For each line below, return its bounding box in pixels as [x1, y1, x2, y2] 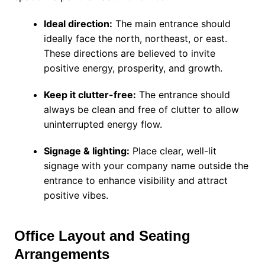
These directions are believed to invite [43, 47, 215, 60]
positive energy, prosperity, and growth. [43, 62, 222, 75]
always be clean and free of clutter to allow [43, 104, 239, 116]
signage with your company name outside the [43, 160, 248, 172]
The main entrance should [112, 18, 231, 30]
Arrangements [14, 246, 109, 263]
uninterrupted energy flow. [43, 118, 162, 131]
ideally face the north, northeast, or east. [43, 33, 227, 45]
